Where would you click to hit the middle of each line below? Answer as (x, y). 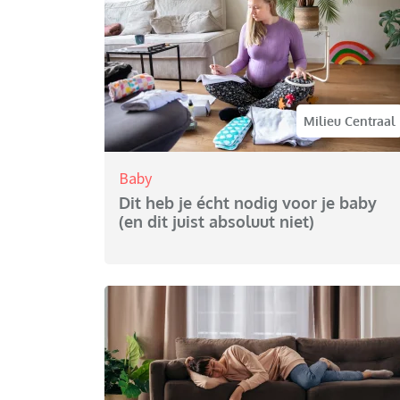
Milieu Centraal (350, 121)
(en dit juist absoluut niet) (217, 222)
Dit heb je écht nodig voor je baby (248, 203)
